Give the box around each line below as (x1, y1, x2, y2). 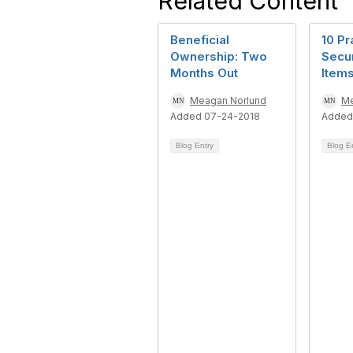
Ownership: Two (170, 49, 267, 64)
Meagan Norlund (190, 95, 266, 106)
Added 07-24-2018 (170, 110, 260, 122)
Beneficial (170, 32, 229, 47)
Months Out (170, 65, 238, 80)
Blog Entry (176, 141, 214, 150)
